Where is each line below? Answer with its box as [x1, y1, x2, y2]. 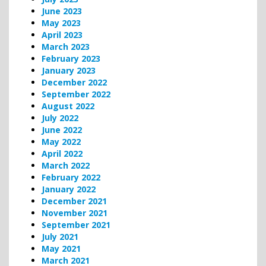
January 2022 [42, 183, 96, 195]
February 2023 [42, 52, 100, 64]
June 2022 [42, 123, 82, 135]
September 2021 [42, 218, 110, 230]
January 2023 [42, 64, 96, 76]
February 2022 [42, 171, 100, 183]
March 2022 [42, 159, 90, 171]
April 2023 [42, 28, 83, 40]
